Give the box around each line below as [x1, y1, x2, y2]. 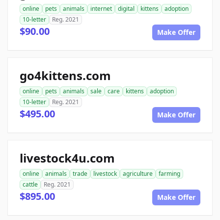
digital [118, 4, 135, 13]
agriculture [123, 169, 153, 178]
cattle [23, 180, 38, 189]
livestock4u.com [20, 150, 115, 166]
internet [90, 4, 112, 13]
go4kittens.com [20, 67, 111, 83]
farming [159, 169, 180, 178]
